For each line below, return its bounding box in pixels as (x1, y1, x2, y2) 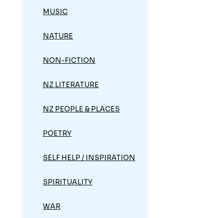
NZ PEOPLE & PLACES (43, 105, 120, 114)
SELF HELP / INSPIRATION (43, 153, 135, 163)
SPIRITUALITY (43, 178, 92, 187)
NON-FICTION (43, 56, 95, 65)
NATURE (43, 32, 73, 41)
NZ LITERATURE (43, 80, 99, 90)
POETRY (43, 129, 72, 138)
